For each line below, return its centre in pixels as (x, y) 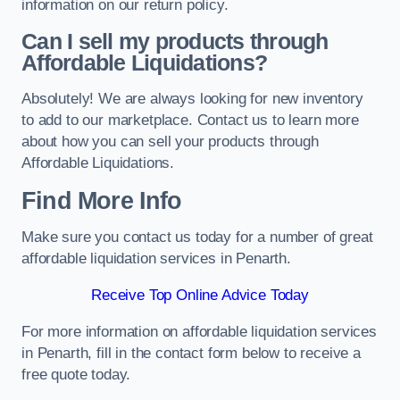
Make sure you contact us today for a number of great (197, 237)
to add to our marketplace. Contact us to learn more (190, 121)
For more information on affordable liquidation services (199, 331)
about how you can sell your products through (170, 142)
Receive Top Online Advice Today (200, 295)
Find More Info (102, 200)
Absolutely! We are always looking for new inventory (192, 99)
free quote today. (76, 374)
